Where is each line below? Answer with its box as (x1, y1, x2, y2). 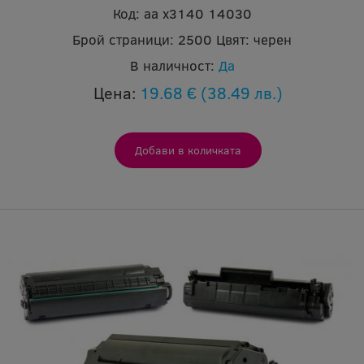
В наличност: (129, 56, 214, 76)
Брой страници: (72, 30, 174, 50)
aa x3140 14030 (143, 4, 252, 24)
